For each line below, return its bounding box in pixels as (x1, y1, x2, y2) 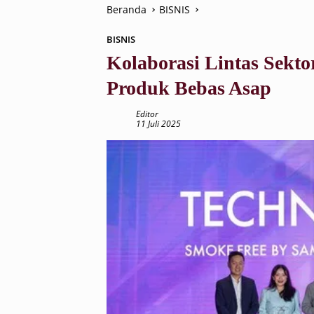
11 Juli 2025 (136, 118, 181, 130)
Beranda (107, 3, 146, 16)
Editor (136, 108, 158, 120)
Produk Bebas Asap (107, 77, 271, 99)
